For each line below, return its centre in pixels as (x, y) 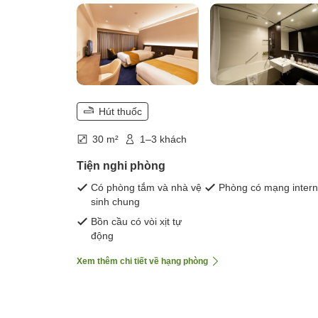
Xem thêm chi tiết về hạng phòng (142, 262)
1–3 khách (163, 139)
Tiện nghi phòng (121, 166)
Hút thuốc (120, 112)
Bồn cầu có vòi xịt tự (136, 222)
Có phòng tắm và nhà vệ (146, 188)
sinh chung (115, 202)
